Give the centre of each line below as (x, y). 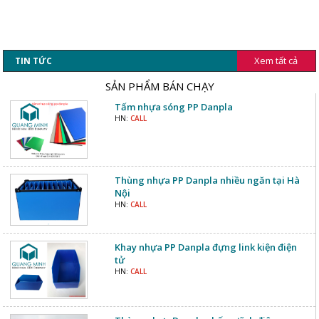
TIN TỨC (34, 61)
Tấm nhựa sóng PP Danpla (173, 107)
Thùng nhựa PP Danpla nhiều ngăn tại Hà (207, 181)
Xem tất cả (276, 61)
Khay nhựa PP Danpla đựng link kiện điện (205, 247)
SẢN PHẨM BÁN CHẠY (159, 87)
